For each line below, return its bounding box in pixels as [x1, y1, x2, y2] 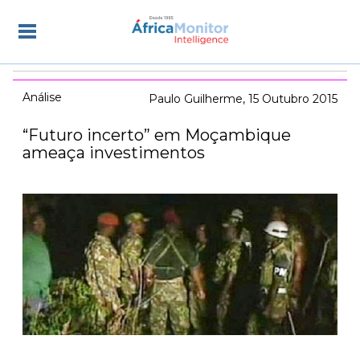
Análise [22, 90, 62, 104]
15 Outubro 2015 [248, 92, 337, 106]
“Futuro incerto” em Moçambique [22, 125, 291, 145]
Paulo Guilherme [149, 92, 243, 106]
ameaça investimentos [22, 143, 205, 162]
